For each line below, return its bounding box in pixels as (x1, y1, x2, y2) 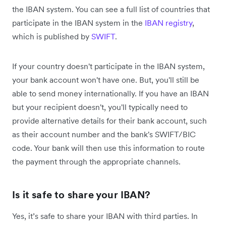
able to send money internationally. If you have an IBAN (12, 88, 209, 98)
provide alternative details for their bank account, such (12, 115, 207, 126)
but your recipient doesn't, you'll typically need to (12, 101, 188, 112)
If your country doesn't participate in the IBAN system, (12, 61, 205, 71)
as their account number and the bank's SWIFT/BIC (12, 129, 196, 139)
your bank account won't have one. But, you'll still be (12, 74, 199, 85)
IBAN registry (145, 17, 192, 28)
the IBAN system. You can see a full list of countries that (12, 4, 210, 14)
